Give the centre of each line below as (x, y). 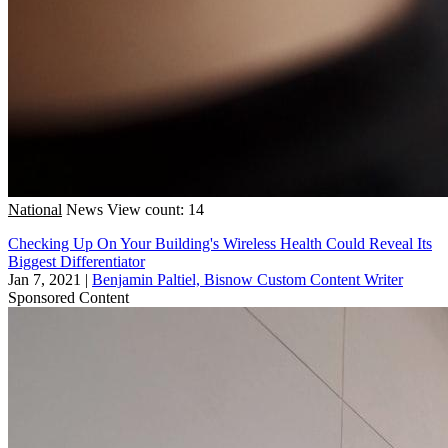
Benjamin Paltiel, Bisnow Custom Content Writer (247, 279)
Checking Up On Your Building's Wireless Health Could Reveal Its (220, 243)
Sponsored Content (68, 297)
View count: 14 (155, 209)
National (35, 209)
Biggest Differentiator (76, 261)
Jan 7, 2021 (44, 279)
